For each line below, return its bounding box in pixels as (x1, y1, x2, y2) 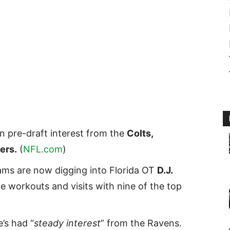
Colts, (127, 128, 153, 139)
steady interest (34, 218, 101, 229)
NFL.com (23, 144, 63, 155)
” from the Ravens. (101, 218, 182, 229)
